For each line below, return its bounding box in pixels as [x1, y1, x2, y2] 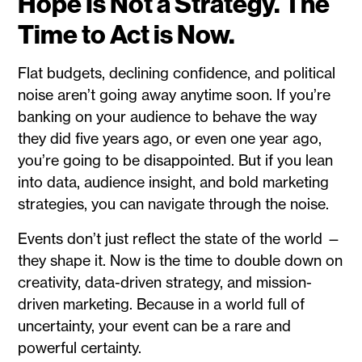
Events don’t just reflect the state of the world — [18, 229, 342, 248]
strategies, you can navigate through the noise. [18, 194, 337, 213]
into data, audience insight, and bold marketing [18, 172, 330, 192]
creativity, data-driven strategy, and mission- [18, 272, 313, 292]
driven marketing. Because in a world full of [18, 294, 305, 314]
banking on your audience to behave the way [18, 107, 318, 126]
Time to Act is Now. [18, 17, 236, 50]
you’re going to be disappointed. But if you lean [18, 150, 334, 170]
